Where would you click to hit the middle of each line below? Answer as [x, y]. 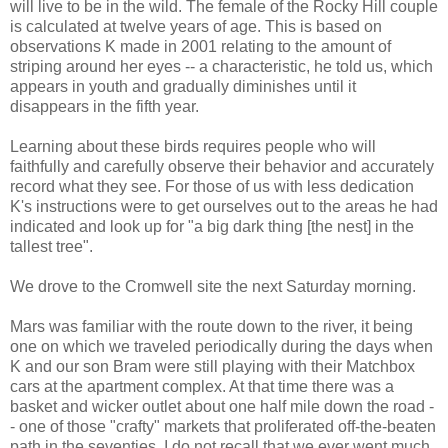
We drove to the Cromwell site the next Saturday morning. [213, 286]
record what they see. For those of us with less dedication [212, 186]
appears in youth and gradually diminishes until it [183, 86]
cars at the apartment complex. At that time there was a [202, 386]
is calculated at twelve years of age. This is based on [196, 26]
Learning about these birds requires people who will [193, 146]
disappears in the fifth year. [104, 106]
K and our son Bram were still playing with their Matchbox [212, 366]
